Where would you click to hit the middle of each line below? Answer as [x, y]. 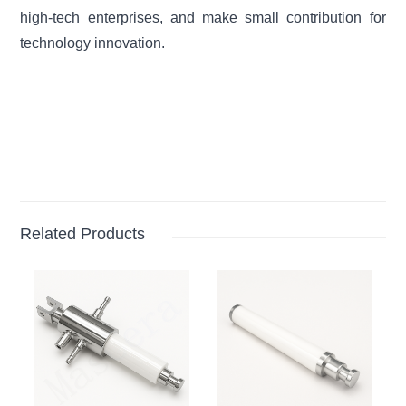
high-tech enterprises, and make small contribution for [203, 18]
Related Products [83, 234]
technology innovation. [93, 43]
